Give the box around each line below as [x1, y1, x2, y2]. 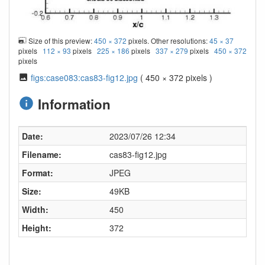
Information [34, 94, 111, 114]
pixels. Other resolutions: [127, 35, 210, 46]
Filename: [22, 148, 62, 160]
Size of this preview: [27, 35, 95, 46]
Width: [22, 203, 49, 215]
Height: [22, 221, 51, 234]
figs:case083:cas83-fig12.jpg [30, 71, 138, 83]
